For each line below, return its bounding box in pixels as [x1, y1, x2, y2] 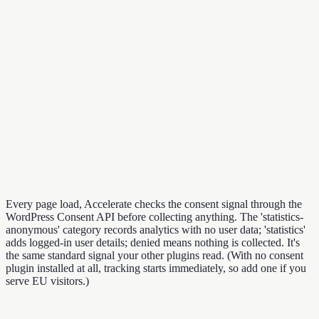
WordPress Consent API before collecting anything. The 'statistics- [6, 210, 303, 223]
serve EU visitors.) [6, 274, 89, 287]
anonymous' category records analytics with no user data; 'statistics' [6, 223, 305, 236]
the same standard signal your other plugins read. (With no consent [6, 249, 303, 261]
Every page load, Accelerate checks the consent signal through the [6, 197, 302, 210]
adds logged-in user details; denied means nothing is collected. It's [6, 236, 300, 249]
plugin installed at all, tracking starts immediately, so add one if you [6, 261, 306, 274]
